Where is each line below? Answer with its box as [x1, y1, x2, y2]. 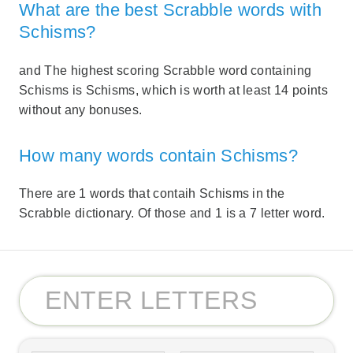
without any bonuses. [19, 102, 143, 117]
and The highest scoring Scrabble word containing [19, 63, 312, 77]
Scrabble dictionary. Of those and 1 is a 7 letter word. [19, 206, 325, 221]
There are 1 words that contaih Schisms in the [19, 187, 285, 201]
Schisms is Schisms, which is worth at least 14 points [19, 83, 328, 97]
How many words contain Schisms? [19, 145, 298, 165]
